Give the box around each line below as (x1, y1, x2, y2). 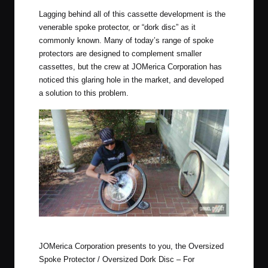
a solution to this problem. (39, 88, 129, 98)
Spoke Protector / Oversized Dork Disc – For (39, 255, 194, 264)
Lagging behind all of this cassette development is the (39, 9, 226, 19)
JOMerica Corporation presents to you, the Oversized (39, 242, 224, 251)
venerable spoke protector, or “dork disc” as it (39, 22, 196, 32)
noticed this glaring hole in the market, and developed (39, 75, 224, 84)
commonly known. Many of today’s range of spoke (39, 35, 214, 45)
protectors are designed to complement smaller (39, 48, 202, 58)
